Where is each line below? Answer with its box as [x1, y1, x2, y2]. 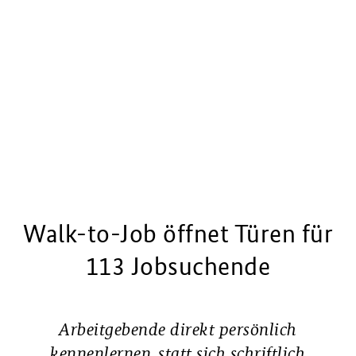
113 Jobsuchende [85, 252, 271, 281]
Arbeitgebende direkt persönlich [59, 319, 297, 339]
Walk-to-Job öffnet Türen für [23, 219, 333, 249]
